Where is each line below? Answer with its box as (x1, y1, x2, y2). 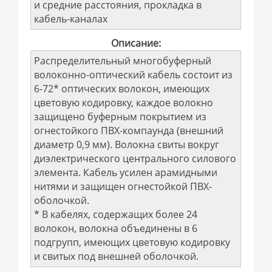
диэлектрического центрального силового (34, 152, 237, 165)
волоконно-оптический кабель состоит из (34, 68, 233, 81)
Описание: (110, 36, 161, 50)
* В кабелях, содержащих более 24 (34, 208, 198, 221)
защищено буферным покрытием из (34, 110, 207, 123)
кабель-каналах (34, 12, 108, 25)
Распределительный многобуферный (34, 54, 212, 67)
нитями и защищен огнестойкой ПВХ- (34, 180, 212, 193)
